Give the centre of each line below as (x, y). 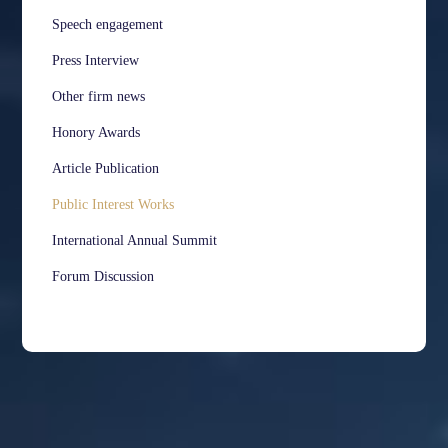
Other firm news (99, 97)
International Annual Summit (135, 241)
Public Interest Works (113, 205)
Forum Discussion (103, 277)
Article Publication (106, 169)
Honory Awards (96, 133)
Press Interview (96, 61)
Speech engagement (108, 25)
